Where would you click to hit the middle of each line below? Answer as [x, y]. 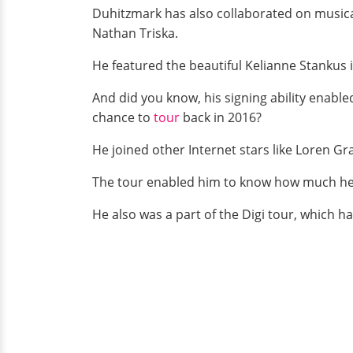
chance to [123, 118]
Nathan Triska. [137, 33]
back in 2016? [222, 118]
